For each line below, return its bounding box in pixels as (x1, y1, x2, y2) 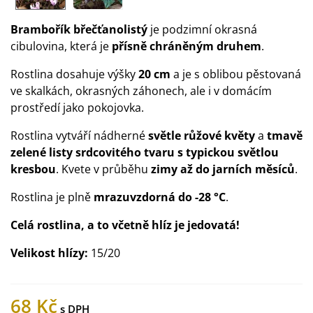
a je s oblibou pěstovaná (170, 66, 301, 82)
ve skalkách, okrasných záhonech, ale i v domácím (10, 83, 272, 99)
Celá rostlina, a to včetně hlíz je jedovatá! (10, 217, 240, 233)
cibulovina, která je (10, 38, 112, 54)
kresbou (10, 161, 56, 177)
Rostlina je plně (10, 189, 94, 205)
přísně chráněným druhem (112, 38, 261, 54)
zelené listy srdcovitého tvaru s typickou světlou (10, 145, 279, 160)
